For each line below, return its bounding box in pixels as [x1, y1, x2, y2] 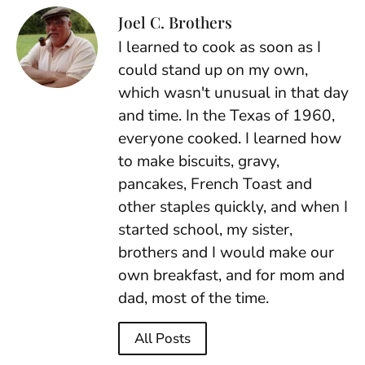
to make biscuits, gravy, [118, 150, 279, 172]
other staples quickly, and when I [118, 196, 348, 218]
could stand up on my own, [118, 59, 308, 81]
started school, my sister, [118, 218, 292, 240]
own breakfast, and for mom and [118, 264, 345, 286]
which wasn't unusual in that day [118, 81, 349, 103]
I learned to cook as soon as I [118, 36, 321, 58]
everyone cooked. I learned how [118, 127, 341, 149]
